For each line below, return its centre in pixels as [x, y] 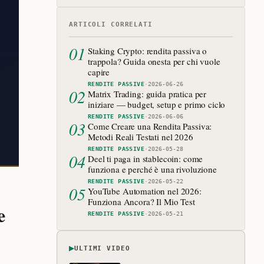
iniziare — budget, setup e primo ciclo [157, 104]
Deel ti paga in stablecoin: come [146, 159]
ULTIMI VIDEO [102, 248]
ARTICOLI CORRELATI [111, 24]
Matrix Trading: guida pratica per [147, 94]
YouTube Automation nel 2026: [145, 191]
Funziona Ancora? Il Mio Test [141, 202]
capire [99, 72]
